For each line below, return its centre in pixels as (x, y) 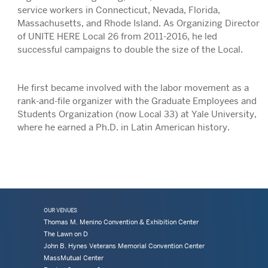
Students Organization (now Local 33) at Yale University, (137, 115)
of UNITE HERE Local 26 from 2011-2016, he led (117, 37)
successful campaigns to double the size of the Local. (130, 50)
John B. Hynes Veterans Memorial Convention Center (124, 246)
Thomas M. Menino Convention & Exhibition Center (121, 223)
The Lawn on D (66, 234)
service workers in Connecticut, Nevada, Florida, (118, 10)
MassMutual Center (73, 258)
